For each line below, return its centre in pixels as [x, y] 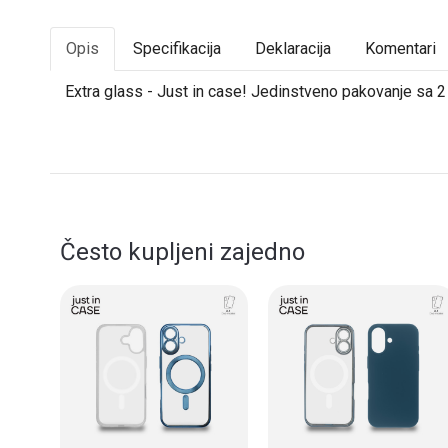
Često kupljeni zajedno [182, 252]
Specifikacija [177, 49]
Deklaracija [293, 49]
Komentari [400, 49]
